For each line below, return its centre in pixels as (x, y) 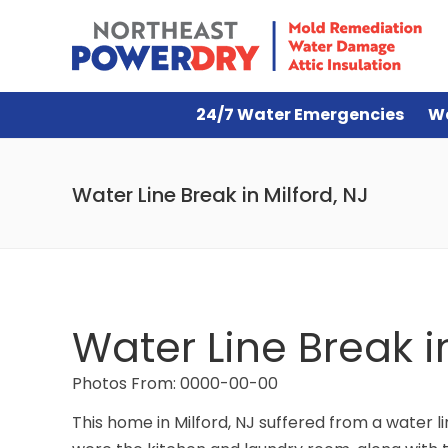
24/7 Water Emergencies (300, 114)
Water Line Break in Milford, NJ (220, 195)
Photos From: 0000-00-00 (175, 383)
